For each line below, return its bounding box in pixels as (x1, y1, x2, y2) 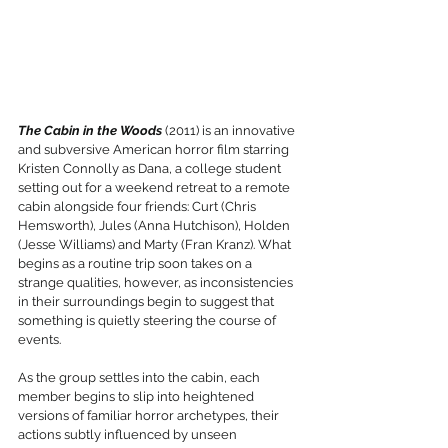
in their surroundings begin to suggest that (18, 294, 277, 310)
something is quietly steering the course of (18, 313, 279, 329)
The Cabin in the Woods (18, 123, 162, 139)
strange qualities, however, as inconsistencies (18, 275, 296, 291)
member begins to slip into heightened (18, 389, 257, 405)
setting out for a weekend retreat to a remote (18, 180, 293, 196)
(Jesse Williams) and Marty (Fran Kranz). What (18, 237, 294, 253)
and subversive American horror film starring (18, 142, 292, 158)
